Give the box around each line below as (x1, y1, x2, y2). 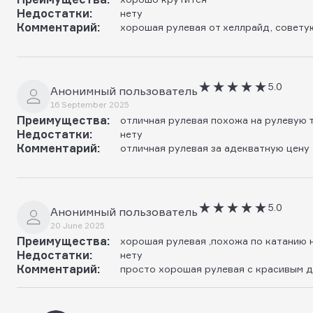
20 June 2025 (50, 219, 105, 231)
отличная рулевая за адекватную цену (120, 141, 310, 154)
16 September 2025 (50, 99, 129, 110)
